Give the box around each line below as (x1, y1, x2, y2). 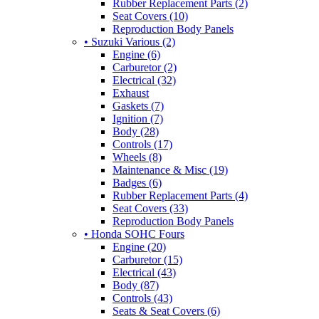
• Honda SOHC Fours (84, 227, 184, 240)
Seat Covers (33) (113, 202, 188, 214)
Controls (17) (113, 137, 172, 150)
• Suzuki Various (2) (84, 35, 175, 48)
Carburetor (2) (113, 61, 177, 73)
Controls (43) (113, 291, 172, 304)
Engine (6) (113, 48, 160, 61)
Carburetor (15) (113, 253, 182, 266)
